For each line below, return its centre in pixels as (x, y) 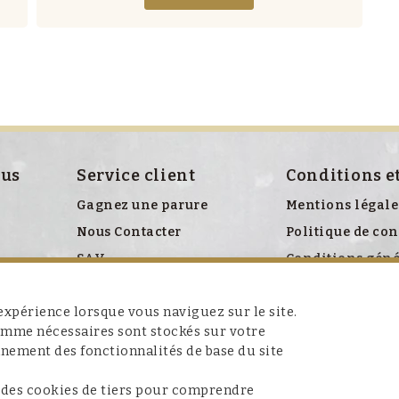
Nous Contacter (129, 232)
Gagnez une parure (142, 206)
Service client (136, 176)
